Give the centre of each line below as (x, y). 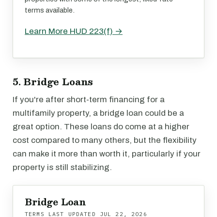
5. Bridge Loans (53, 81)
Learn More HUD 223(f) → (74, 31)
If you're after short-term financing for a (89, 100)
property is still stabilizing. (62, 167)
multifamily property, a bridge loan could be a (98, 113)
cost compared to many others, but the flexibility (105, 140)
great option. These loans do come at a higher (101, 127)
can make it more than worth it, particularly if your (107, 154)
